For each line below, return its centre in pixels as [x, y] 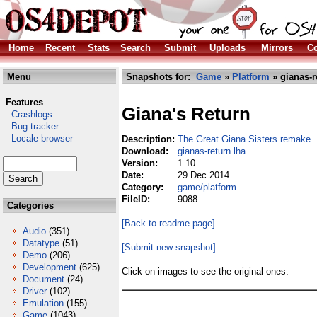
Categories [29, 206]
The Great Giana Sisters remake [244, 139]
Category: [144, 187]
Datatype [41, 243]
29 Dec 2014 [203, 175]
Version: [141, 163]
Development [50, 267]
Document [44, 279]
